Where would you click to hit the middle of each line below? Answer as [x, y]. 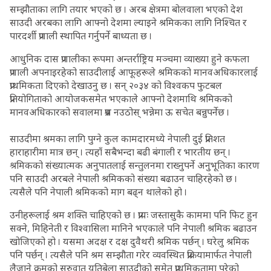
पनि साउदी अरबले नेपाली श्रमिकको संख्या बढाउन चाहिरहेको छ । [123, 178]
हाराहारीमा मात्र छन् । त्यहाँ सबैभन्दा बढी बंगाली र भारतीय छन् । [120, 152]
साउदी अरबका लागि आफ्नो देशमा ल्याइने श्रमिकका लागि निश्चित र [128, 22]
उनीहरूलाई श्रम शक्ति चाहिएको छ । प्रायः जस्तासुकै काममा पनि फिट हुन [134, 215]
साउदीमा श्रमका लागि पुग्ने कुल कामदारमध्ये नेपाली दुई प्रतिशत [117, 139]
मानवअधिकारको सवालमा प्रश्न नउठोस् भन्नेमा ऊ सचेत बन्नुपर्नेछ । [119, 112]
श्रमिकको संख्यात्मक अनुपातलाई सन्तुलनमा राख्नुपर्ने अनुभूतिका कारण [135, 165]
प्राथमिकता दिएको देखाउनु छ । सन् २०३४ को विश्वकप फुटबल [116, 85]
